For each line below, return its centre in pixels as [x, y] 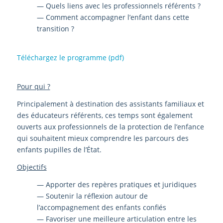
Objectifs [32, 167]
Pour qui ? [33, 87]
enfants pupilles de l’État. [59, 149]
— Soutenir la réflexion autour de [92, 196]
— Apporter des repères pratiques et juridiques [116, 184]
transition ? [55, 29]
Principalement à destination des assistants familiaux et [110, 104]
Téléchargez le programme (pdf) [70, 58]
